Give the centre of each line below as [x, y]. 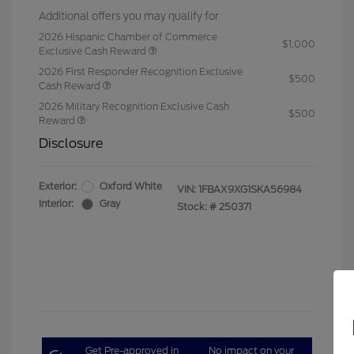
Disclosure [71, 144]
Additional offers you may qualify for [129, 17]
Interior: [56, 204]
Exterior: [58, 186]
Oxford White [131, 186]
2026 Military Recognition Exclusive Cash [134, 107]
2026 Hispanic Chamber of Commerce [128, 37]
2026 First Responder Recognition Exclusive [141, 72]
